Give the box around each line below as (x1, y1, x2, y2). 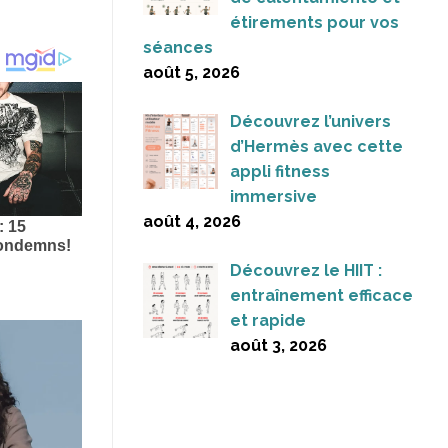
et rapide (230, 311, 306, 331)
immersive (230, 187, 317, 207)
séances (143, 38, 213, 58)
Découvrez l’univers (230, 112, 391, 132)
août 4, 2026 (143, 212, 241, 232)
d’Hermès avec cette (230, 137, 403, 157)
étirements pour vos (230, 13, 399, 33)
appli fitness (230, 162, 330, 182)
